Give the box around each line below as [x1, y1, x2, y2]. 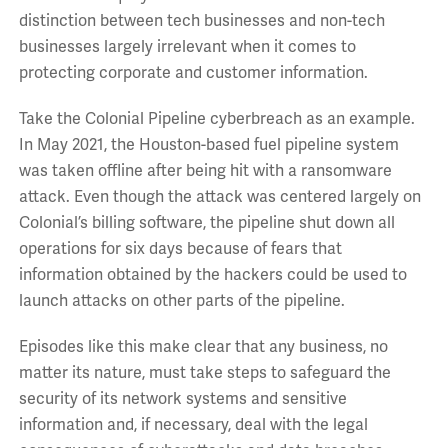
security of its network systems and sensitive [18, 389, 347, 410]
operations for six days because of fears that [18, 239, 342, 260]
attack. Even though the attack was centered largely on [18, 187, 421, 208]
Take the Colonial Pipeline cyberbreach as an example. [18, 109, 415, 130]
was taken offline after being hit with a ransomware [18, 161, 392, 182]
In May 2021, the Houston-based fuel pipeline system [18, 135, 399, 156]
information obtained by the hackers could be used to [18, 265, 407, 286]
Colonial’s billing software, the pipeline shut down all [18, 213, 395, 234]
